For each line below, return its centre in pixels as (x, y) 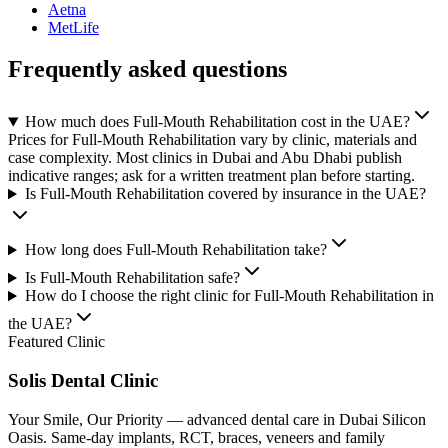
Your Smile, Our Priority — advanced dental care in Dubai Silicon (217, 419)
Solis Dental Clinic (83, 381)
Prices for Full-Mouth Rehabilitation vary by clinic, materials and (212, 140)
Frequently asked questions (147, 69)
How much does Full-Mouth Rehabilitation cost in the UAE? (217, 122)
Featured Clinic (56, 342)
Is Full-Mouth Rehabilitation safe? (132, 278)
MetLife (73, 27)
